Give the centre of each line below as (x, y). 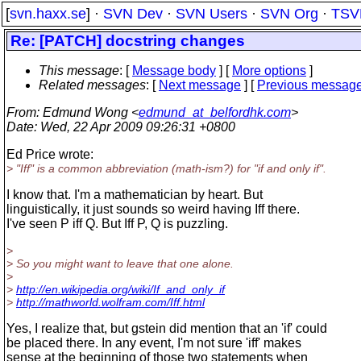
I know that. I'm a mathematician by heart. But (135, 195)
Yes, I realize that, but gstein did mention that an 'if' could (167, 328)
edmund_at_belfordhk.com (215, 112)
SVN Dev (133, 14)
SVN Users (212, 14)
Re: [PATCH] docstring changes (128, 41)
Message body (174, 71)
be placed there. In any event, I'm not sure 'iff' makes (154, 343)
